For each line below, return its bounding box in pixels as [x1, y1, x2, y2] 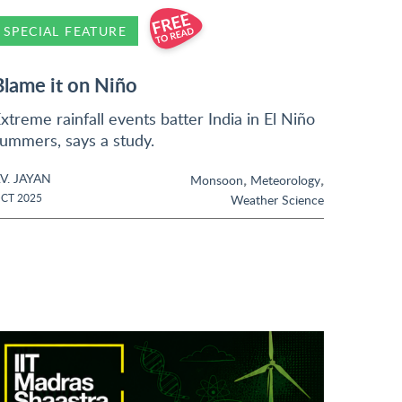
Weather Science [231, 190, 324, 208]
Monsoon [190, 170, 243, 188]
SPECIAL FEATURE [4, 22, 127, 39]
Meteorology [250, 170, 320, 188]
